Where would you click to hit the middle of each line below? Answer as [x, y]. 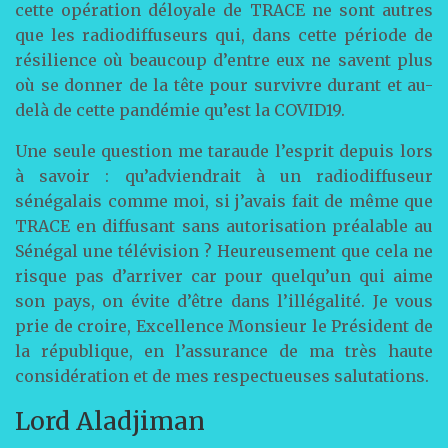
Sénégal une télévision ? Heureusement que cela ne [224, 251]
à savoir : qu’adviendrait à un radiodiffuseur [224, 176]
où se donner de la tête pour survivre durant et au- [224, 85]
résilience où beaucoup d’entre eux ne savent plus [224, 60]
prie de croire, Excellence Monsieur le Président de [224, 326]
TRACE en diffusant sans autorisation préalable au [224, 226]
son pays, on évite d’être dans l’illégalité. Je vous [224, 301]
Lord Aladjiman [110, 421]
